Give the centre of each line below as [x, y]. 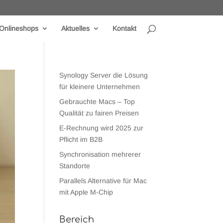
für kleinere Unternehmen [100, 87]
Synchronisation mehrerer [100, 154]
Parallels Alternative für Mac [103, 181]
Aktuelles [75, 28]
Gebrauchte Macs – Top [97, 102]
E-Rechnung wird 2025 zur [102, 128]
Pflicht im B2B [81, 139]
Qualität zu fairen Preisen [99, 113]
